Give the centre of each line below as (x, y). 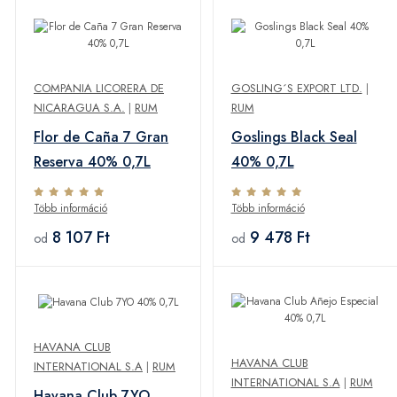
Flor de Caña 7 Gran (101, 137)
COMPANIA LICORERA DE (99, 89)
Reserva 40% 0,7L (92, 162)
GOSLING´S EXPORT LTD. (296, 89)
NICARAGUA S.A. (79, 108)
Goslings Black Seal (294, 137)
